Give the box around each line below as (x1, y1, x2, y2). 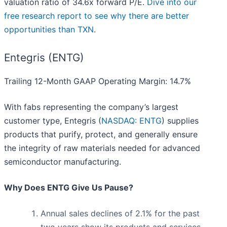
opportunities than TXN (4, 24, 94, 35)
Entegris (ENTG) (4, 51, 84, 64)
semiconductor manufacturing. (4, 157, 121, 167)
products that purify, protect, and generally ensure (4, 129, 198, 140)
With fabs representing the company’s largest (4, 102, 178, 112)
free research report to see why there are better (4, 11, 189, 21)
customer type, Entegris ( (4, 116, 101, 126)
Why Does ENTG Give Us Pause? (4, 182, 133, 193)
